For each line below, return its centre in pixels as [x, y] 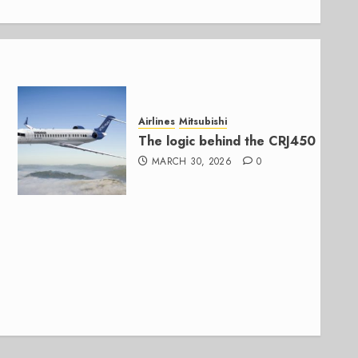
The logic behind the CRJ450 [227, 141]
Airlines [157, 122]
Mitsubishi [203, 122]
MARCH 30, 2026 [192, 162]
